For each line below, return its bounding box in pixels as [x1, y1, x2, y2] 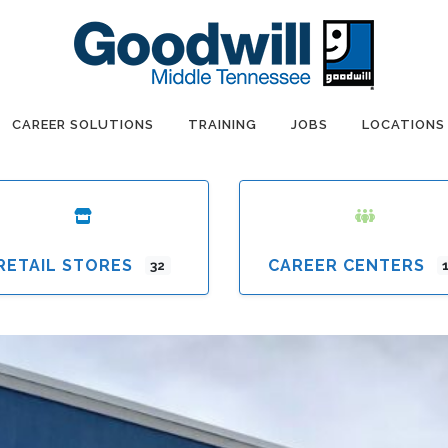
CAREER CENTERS [267, 256, 425, 275]
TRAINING [188, 117, 257, 132]
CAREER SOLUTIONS [12, 117, 154, 132]
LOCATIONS [362, 117, 445, 132]
